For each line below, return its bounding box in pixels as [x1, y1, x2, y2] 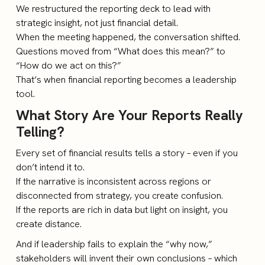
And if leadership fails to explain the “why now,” [16, 238, 213, 250]
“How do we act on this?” [16, 59, 122, 72]
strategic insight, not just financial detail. [16, 17, 179, 29]
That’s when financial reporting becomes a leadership [16, 73, 237, 86]
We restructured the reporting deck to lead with [16, 2, 211, 15]
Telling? [16, 123, 65, 141]
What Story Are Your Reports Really [16, 106, 244, 124]
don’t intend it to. [16, 161, 85, 173]
